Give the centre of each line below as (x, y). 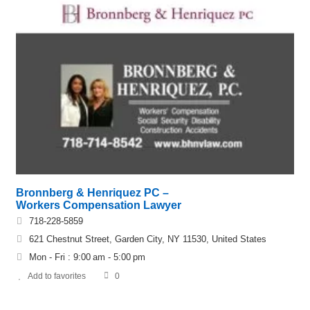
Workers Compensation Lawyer (99, 205)
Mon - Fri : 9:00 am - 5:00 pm (87, 257)
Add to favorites (57, 276)
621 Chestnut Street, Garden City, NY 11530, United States (148, 239)
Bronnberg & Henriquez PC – (92, 192)
